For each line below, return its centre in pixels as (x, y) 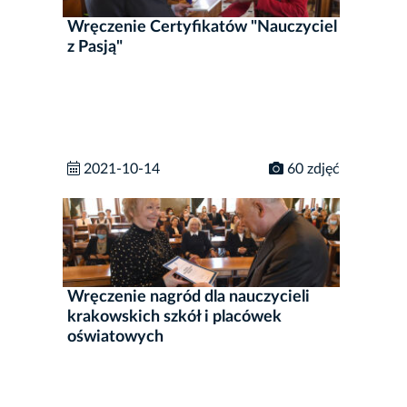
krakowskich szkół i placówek (174, 317)
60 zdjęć (312, 169)
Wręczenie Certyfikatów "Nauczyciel (202, 28)
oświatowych (115, 337)
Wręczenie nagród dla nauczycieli (189, 297)
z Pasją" (95, 48)
